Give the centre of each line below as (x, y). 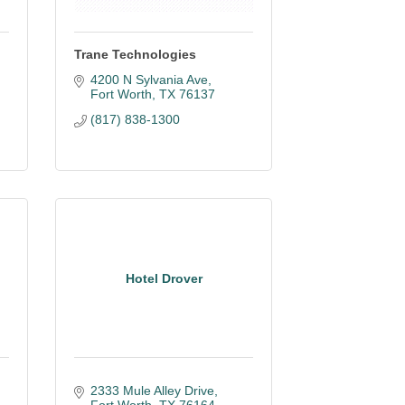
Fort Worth (121, 94)
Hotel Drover (164, 278)
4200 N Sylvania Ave (149, 80)
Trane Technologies (135, 54)
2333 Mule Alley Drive (152, 391)
